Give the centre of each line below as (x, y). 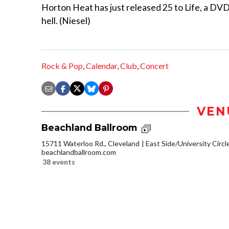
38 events (59, 162)
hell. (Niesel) (66, 20)
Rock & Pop (62, 66)
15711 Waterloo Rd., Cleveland (90, 143)
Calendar (101, 66)
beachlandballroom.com (79, 152)
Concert (154, 66)
